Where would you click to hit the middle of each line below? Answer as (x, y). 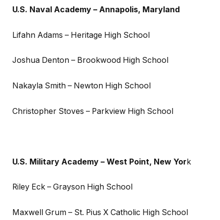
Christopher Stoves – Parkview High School (93, 111)
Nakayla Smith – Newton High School (82, 86)
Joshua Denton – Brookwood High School (90, 60)
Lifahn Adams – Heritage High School (81, 35)
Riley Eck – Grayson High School (72, 187)
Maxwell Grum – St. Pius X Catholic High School (100, 212)
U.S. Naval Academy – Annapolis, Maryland (96, 10)
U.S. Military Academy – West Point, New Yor (99, 162)
